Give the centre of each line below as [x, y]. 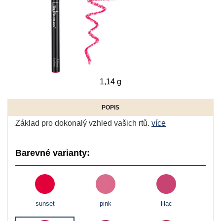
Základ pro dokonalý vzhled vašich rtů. [83, 123]
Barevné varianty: [53, 153]
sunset [45, 204]
